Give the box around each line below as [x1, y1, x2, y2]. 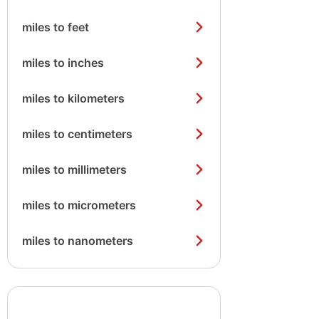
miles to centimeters [22, 127, 132, 141]
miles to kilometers [22, 91, 125, 105]
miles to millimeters [22, 162, 127, 177]
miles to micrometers [22, 198, 136, 212]
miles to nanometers [22, 234, 133, 248]
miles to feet [22, 20, 89, 34]
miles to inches [22, 56, 104, 70]
